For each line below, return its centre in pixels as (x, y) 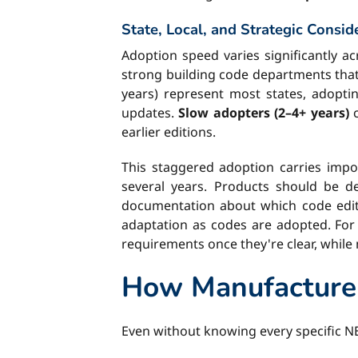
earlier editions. (169, 132)
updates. (150, 113)
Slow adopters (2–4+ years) (264, 113)
